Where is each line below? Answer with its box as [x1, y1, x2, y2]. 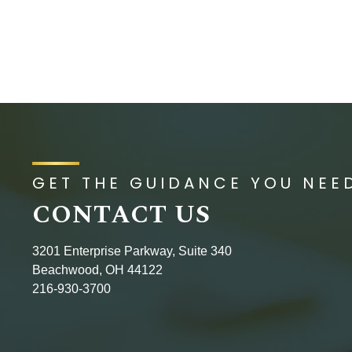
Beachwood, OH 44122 [32, 262, 163, 277]
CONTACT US [32, 195, 211, 234]
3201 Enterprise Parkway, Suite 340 [32, 244, 232, 258]
